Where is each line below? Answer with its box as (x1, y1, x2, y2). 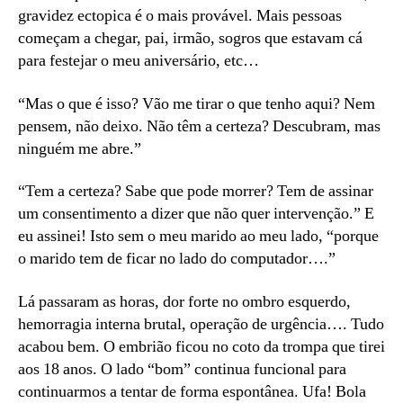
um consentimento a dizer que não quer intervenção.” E (18, 203, 374, 225)
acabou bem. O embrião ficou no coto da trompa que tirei (18, 336, 385, 357)
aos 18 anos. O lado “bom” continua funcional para (18, 358, 346, 380)
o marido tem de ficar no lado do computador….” (18, 248, 336, 270)
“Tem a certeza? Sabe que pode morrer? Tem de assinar (18, 181, 373, 202)
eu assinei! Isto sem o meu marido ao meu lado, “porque (18, 226, 379, 247)
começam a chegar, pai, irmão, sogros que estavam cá (18, 28, 363, 49)
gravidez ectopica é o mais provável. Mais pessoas (18, 5, 342, 27)
